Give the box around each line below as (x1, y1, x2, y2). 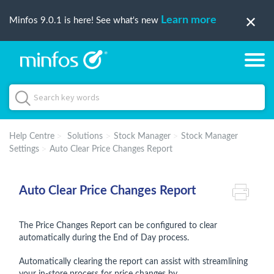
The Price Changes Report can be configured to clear (19, 221, 217, 230)
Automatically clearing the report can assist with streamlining (19, 257, 248, 266)
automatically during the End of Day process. (19, 234, 189, 242)
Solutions (65, 132, 105, 141)
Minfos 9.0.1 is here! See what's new (9, 16, 161, 25)
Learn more (161, 15, 217, 26)
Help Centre (9, 132, 54, 141)
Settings (9, 145, 39, 154)
